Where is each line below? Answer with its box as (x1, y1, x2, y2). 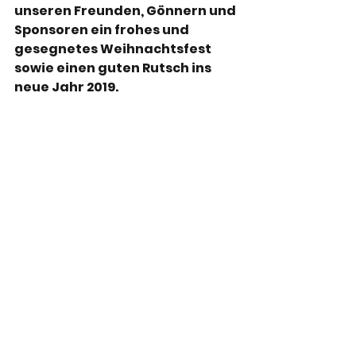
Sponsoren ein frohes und (14, 21, 192, 39)
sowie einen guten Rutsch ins (14, 59, 214, 77)
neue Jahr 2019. (14, 78, 118, 96)
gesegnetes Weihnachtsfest (14, 40, 214, 58)
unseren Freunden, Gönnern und (14, 2, 238, 20)
